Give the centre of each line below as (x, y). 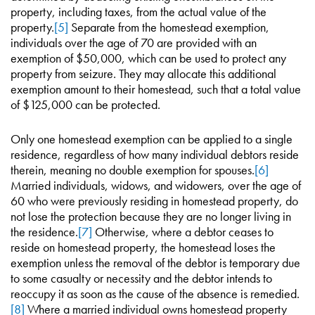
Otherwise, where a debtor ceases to (183, 232)
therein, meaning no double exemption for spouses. (133, 170)
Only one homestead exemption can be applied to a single (152, 139)
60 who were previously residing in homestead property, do (154, 201)
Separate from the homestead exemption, (169, 27)
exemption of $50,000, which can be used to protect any (148, 58)
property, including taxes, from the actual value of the (139, 12)
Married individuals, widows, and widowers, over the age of (156, 185)
